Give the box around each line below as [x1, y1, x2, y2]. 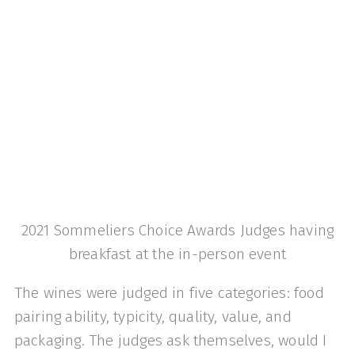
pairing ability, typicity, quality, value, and [13, 307, 292, 326]
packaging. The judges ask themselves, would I [13, 330, 327, 349]
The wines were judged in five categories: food [13, 283, 324, 302]
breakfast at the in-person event [68, 244, 287, 263]
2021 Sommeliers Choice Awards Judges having [21, 220, 334, 239]
